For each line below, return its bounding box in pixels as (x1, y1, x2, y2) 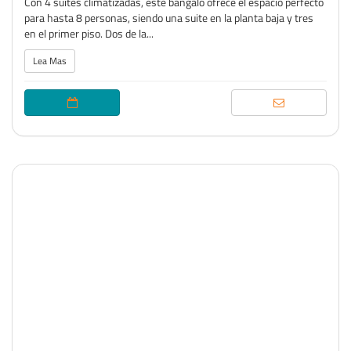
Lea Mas (33, 53, 67, 68)
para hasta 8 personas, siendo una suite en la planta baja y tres (24, 9, 313, 26)
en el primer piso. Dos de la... (24, 25, 154, 42)
